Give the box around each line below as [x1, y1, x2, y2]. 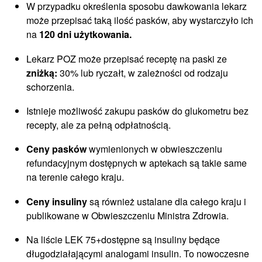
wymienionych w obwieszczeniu [87, 142, 222, 156]
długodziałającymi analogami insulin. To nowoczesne [26, 246, 249, 260]
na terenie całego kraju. [26, 170, 124, 184]
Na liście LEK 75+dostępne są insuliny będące [26, 232, 220, 246]
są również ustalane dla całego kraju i [87, 194, 246, 208]
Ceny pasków [26, 142, 87, 156]
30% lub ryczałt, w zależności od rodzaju [57, 65, 228, 80]
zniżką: [26, 65, 57, 80]
